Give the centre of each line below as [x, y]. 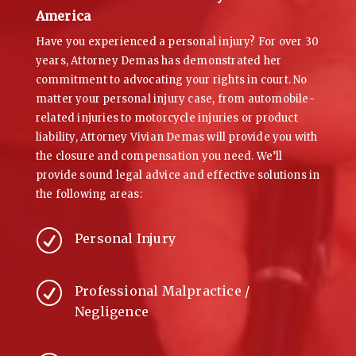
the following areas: [89, 194]
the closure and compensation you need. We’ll [159, 156]
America [63, 15]
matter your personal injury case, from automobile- [175, 99]
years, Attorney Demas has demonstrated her [159, 60]
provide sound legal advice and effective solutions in [178, 175]
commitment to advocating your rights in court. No [171, 79]
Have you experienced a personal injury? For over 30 [177, 41]
